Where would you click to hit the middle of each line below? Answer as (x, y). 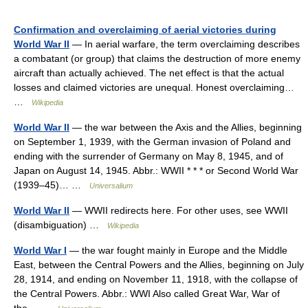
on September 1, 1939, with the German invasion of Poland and (152, 142)
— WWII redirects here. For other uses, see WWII (179, 211)
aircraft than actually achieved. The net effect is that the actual (149, 73)
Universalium (111, 186)
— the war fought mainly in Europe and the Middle (177, 251)
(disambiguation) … (60, 225)
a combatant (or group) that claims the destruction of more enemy (157, 59)
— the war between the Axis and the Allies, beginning (186, 128)
